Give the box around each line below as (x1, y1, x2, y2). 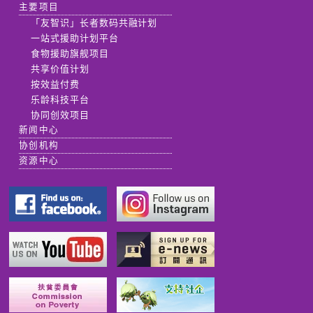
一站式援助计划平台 (30, 32, 119, 43)
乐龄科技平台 (30, 94, 89, 105)
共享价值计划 (30, 63, 89, 74)
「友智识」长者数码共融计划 (30, 17, 158, 28)
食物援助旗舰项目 (30, 48, 109, 59)
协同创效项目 (30, 109, 89, 120)
